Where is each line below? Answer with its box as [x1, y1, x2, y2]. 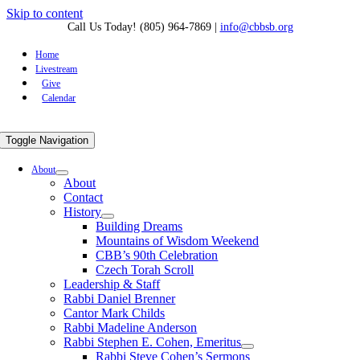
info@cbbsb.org [219, 21, 293, 33]
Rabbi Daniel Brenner [63, 292, 176, 305]
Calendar [42, 92, 76, 104]
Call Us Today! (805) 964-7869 [67, 21, 211, 33]
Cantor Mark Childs [63, 306, 166, 320]
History [63, 205, 102, 219]
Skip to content [6, 6, 83, 20]
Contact [63, 190, 104, 204]
